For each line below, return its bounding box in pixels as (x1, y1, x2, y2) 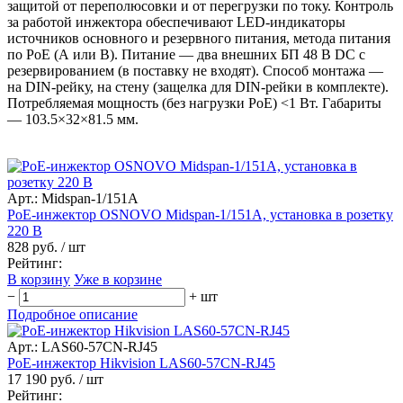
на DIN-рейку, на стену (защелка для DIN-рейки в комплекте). (7, 79, 389, 94)
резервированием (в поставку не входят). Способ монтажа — (7, 63, 383, 78)
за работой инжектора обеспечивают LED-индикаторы (7, 14, 345, 30)
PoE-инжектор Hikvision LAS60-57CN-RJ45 (7, 355, 275, 371)
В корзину (7, 272, 70, 287)
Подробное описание (7, 307, 138, 322)
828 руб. (7, 239, 58, 255)
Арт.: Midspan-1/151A (7, 191, 139, 206)
